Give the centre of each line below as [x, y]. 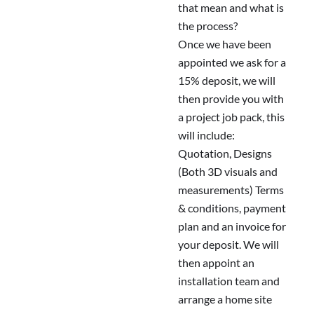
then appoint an [216, 263]
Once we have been [225, 44]
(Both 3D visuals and [228, 172]
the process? [208, 26]
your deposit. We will [228, 245]
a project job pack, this [231, 117]
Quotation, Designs [225, 153]
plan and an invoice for [232, 226]
